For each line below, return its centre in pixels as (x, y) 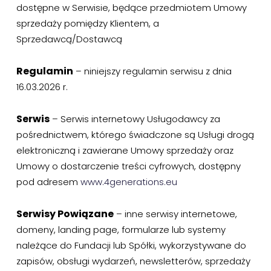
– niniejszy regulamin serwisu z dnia (152, 71)
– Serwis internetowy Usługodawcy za (135, 119)
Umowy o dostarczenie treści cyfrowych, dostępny (128, 166)
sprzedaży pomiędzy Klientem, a (87, 23)
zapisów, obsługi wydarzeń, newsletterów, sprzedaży (133, 261)
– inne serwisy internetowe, (175, 214)
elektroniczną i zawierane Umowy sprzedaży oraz (125, 150)
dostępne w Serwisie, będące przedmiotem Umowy (131, 8)
